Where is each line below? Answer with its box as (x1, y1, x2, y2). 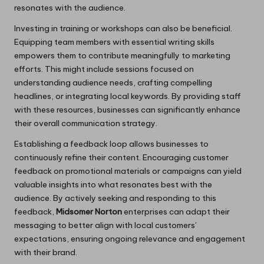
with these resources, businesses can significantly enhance (14, 104, 240, 115)
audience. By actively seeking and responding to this (14, 192, 216, 203)
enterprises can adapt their (122, 206, 230, 217)
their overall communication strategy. (14, 117, 157, 128)
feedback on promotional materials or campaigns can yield (14, 165, 242, 176)
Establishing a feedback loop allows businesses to (14, 138, 209, 149)
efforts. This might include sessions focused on (14, 63, 194, 74)
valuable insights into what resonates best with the (14, 179, 212, 190)
